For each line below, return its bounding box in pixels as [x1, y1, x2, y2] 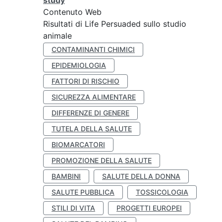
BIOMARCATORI [52, 140, 105, 149]
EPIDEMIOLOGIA [52, 61, 106, 69]
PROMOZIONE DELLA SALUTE [52, 156, 152, 165]
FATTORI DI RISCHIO [52, 77, 119, 85]
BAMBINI [52, 172, 81, 180]
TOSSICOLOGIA [136, 188, 188, 196]
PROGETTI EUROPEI [116, 204, 182, 212]
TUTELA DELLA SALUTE [52, 124, 132, 133]
